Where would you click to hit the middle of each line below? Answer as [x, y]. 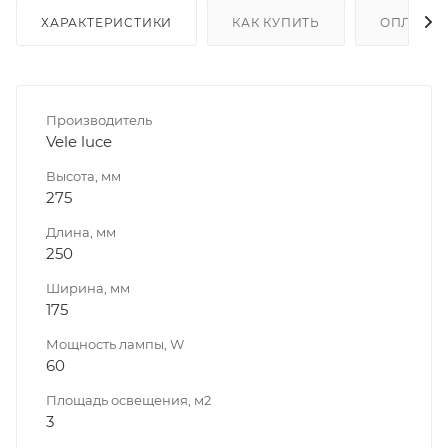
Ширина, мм [88, 287]
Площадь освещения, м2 [128, 399]
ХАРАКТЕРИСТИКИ [107, 22]
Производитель [99, 119]
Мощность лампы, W [115, 343]
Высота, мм [83, 175]
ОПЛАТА [409, 22]
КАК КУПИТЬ [276, 22]
